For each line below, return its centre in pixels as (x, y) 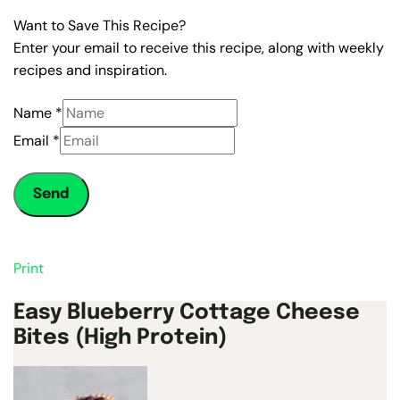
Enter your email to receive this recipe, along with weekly (199, 47)
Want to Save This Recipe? (100, 25)
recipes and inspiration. (90, 70)
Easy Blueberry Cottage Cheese (187, 312)
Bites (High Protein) (121, 337)
